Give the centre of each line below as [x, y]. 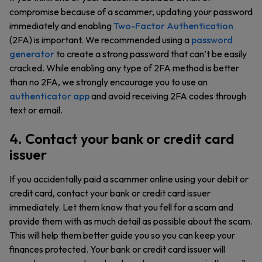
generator [32, 54]
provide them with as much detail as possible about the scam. [131, 221]
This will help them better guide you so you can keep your [122, 235]
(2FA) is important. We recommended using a [100, 40]
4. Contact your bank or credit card [122, 139]
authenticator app [49, 96]
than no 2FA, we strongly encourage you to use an [108, 82]
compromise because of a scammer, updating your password [131, 12]
